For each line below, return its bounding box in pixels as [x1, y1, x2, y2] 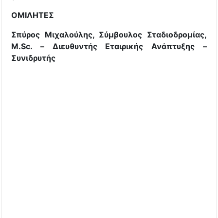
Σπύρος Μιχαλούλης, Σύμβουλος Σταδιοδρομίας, [11, 29, 207, 39]
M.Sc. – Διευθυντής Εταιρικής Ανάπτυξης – [11, 41, 207, 51]
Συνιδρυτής [11, 53, 55, 63]
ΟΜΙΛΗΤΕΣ [11, 10, 54, 20]
